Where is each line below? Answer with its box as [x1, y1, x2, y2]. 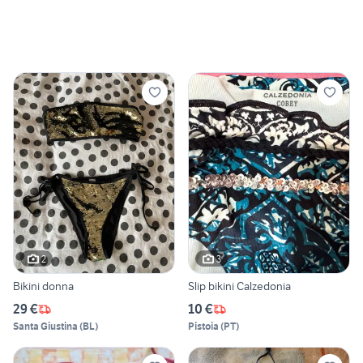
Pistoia [188, 320, 219, 333]
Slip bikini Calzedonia [188, 279, 291, 294]
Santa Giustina [13, 320, 78, 333]
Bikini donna [13, 279, 74, 294]
